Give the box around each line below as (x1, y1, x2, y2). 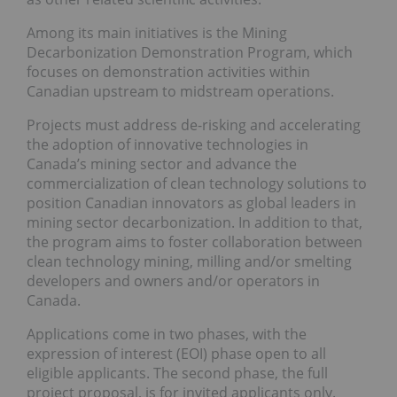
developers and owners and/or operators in (27, 270, 320, 291)
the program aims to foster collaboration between (27, 231, 362, 252)
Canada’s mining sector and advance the (27, 153, 297, 174)
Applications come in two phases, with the (27, 323, 307, 344)
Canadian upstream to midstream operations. (27, 81, 334, 101)
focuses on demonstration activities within (27, 61, 310, 82)
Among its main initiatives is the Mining (27, 22, 287, 43)
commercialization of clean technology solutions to (27, 173, 367, 193)
